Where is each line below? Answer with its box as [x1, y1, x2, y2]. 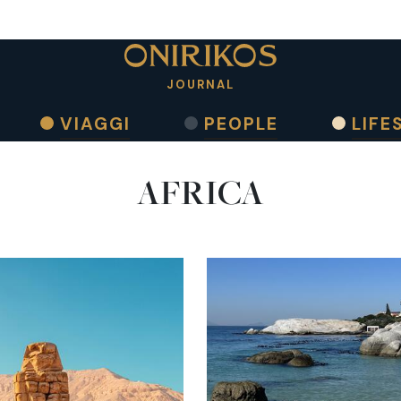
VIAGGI [59, 112, 131, 135]
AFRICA [137, 169, 264, 216]
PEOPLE [203, 112, 278, 135]
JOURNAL [166, 76, 235, 92]
